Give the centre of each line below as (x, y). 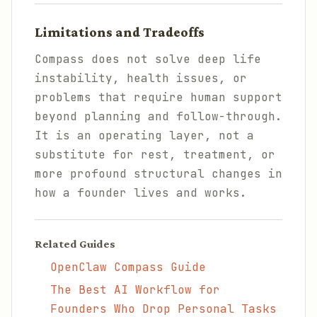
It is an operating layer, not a (144, 136)
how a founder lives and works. (141, 193)
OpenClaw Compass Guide (128, 267)
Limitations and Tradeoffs (120, 32)
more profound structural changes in (158, 174)
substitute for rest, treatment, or (155, 155)
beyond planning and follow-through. (158, 116)
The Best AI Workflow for (135, 290)
